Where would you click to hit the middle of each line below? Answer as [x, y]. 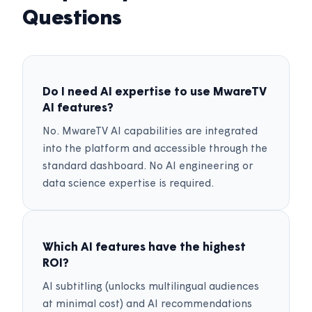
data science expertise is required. [128, 185]
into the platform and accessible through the [155, 150]
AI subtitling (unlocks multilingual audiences [151, 288]
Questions [72, 19]
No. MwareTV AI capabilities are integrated [150, 132]
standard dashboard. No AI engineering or [148, 167]
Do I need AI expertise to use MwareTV [155, 93]
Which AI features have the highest [144, 248]
